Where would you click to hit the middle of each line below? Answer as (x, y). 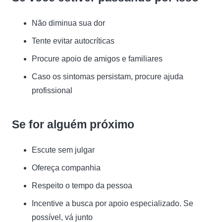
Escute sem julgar (63, 150)
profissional (52, 90)
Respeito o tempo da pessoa (82, 186)
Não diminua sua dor (68, 23)
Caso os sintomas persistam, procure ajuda (108, 77)
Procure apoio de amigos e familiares (97, 59)
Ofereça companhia (66, 168)
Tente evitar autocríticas (73, 41)
